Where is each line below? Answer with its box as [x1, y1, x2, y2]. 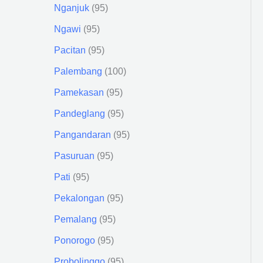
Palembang [54, 66, 102, 76]
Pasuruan [54, 150, 95, 161]
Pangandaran [54, 129, 111, 140]
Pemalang [54, 214, 97, 224]
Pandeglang [54, 108, 105, 119]
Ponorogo [54, 235, 95, 245]
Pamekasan [54, 87, 104, 97]
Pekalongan [54, 193, 104, 203]
